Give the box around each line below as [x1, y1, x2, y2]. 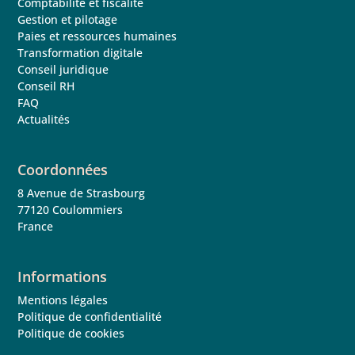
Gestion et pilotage [17, 11, 118, 27]
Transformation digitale [17, 44, 143, 60]
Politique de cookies [17, 325, 125, 341]
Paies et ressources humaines [17, 28, 177, 44]
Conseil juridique [17, 61, 109, 77]
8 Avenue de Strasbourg [17, 185, 146, 200]
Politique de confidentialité [17, 308, 162, 324]
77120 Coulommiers [17, 201, 124, 217]
